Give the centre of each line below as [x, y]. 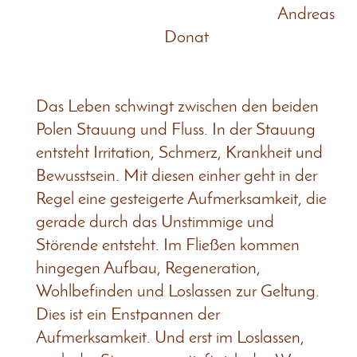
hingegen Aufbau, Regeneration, [148, 269]
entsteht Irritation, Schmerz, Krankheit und [179, 153]
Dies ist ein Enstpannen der [128, 315]
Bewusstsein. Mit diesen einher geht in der [177, 176]
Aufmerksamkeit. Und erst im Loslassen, [170, 338]
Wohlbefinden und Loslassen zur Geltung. [178, 292]
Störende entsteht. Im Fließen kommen [168, 245]
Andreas [186, 14]
